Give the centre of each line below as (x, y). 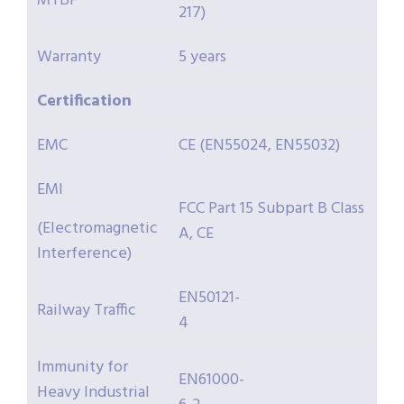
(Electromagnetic (97, 229)
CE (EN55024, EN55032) (259, 146)
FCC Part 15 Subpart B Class (271, 209)
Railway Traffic (87, 311)
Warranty (69, 58)
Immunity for (83, 368)
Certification (84, 102)
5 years (202, 58)
